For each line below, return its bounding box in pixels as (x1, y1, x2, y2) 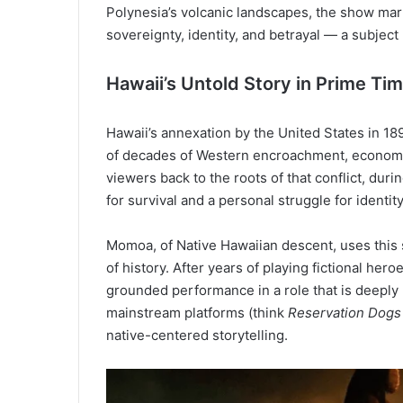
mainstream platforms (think (106, 303, 288, 321)
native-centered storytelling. (106, 326, 288, 344)
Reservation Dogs (288, 303, 401, 321)
